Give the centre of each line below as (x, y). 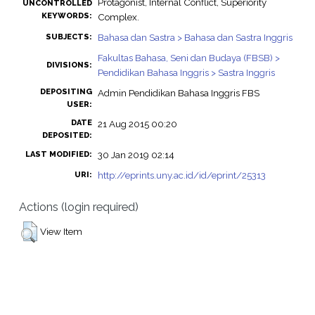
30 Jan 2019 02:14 (136, 155)
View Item (61, 231)
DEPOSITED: (67, 136)
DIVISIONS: (69, 65)
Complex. (118, 17)
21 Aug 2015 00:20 (137, 124)
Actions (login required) (78, 206)
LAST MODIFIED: (58, 155)
